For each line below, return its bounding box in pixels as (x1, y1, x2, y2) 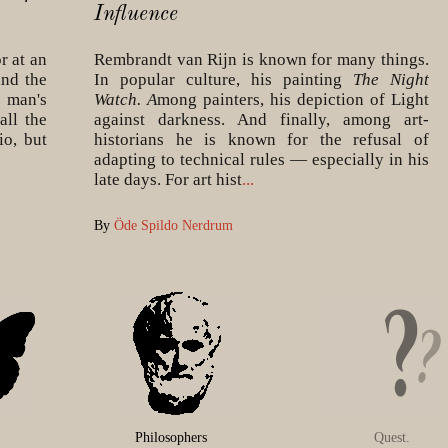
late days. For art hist (94, 169, 243, 189)
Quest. (374, 428, 411, 445)
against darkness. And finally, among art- (94, 109, 429, 129)
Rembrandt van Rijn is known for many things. (94, 49, 429, 69)
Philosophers (135, 428, 208, 445)
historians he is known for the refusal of (94, 129, 429, 149)
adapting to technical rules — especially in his (94, 149, 429, 169)
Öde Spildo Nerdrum (114, 216, 234, 233)
